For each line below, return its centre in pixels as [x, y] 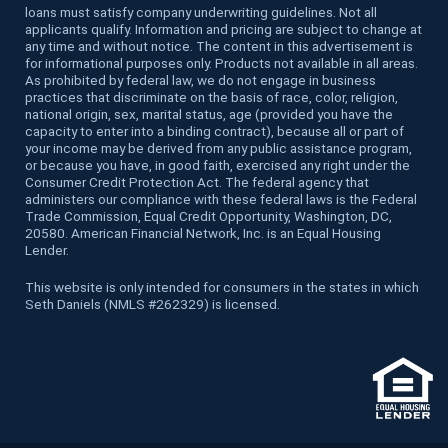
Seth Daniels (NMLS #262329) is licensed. [152, 304]
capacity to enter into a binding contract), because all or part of [214, 131]
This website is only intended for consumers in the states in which [222, 287]
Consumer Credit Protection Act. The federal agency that [197, 182]
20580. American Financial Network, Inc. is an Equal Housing [203, 233]
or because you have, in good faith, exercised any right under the [217, 165]
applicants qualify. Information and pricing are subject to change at [223, 29]
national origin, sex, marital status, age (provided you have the [209, 114]
